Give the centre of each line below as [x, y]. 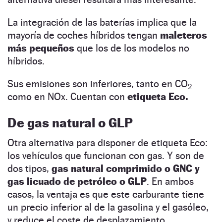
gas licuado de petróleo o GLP [77, 181]
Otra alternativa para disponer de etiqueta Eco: [108, 142]
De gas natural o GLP [70, 122]
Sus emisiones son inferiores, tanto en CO [98, 83]
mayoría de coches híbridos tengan [84, 35]
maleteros [184, 35]
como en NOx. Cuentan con [67, 96]
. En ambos [170, 181]
